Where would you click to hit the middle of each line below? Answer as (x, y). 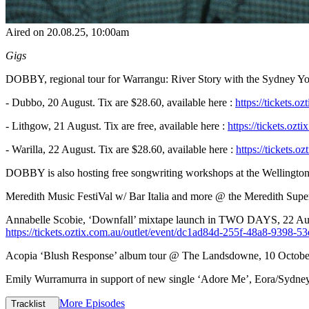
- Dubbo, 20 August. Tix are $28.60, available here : (120, 102)
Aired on (26, 32)
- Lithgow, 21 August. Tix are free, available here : (117, 126)
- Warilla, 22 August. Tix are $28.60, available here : (121, 149)
